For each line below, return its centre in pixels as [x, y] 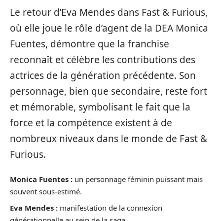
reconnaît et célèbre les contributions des [103, 59]
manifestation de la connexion [110, 207]
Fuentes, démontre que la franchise [90, 44]
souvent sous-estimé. [46, 192]
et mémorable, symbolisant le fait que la [100, 107]
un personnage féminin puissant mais [138, 179]
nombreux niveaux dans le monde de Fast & [109, 138]
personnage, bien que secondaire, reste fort [109, 91]
